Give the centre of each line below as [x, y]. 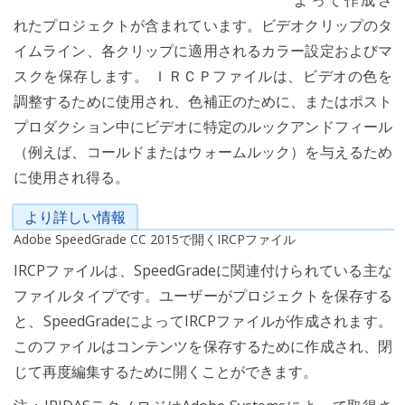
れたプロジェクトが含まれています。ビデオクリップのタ [203, 25]
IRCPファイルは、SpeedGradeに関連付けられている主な [203, 270]
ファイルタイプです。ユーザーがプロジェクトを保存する [203, 296]
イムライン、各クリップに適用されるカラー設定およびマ [203, 51]
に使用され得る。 [71, 177]
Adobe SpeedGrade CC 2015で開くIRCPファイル [155, 239]
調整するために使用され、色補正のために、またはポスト [203, 101]
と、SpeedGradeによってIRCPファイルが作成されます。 [203, 321]
